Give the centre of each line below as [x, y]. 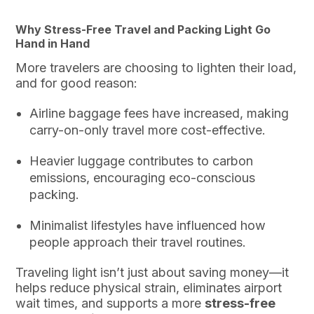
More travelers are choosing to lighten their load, [156, 67]
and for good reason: [77, 83]
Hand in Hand [53, 44]
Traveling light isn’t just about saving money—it [152, 272]
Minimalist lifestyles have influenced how [148, 225]
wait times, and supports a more [110, 303]
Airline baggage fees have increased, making [159, 113]
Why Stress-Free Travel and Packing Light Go [143, 30]
